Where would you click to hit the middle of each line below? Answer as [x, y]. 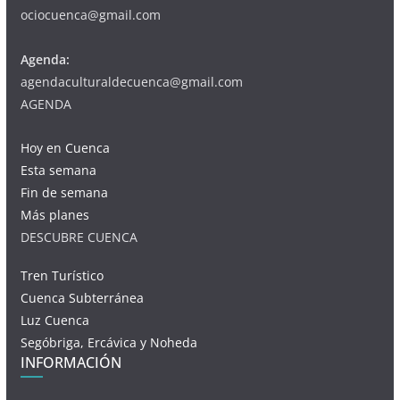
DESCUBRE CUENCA [79, 237]
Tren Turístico [62, 276]
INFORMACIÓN [71, 363]
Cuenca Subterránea [82, 298]
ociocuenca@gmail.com [90, 15]
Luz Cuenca [54, 321]
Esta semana [58, 171]
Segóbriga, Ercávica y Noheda [108, 343]
